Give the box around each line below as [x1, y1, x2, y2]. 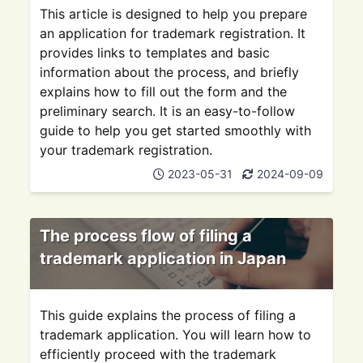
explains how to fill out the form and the [40, 83, 288, 100]
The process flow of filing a [40, 226, 253, 246]
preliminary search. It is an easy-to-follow [40, 103, 296, 119]
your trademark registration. [40, 142, 213, 158]
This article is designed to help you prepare [40, 6, 308, 22]
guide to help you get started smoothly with [40, 122, 312, 139]
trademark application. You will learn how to [40, 327, 312, 343]
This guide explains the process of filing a [40, 307, 297, 323]
